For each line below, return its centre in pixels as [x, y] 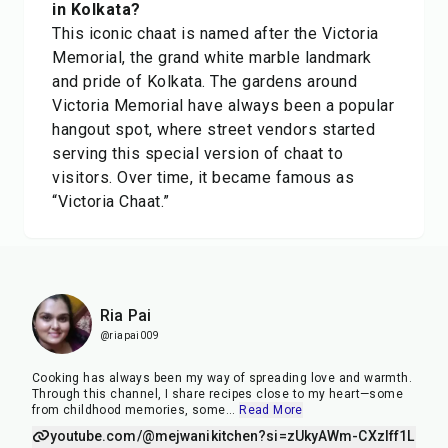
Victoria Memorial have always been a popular [223, 105]
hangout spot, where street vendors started [213, 129]
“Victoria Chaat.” [111, 201]
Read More [271, 410]
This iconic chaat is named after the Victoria [215, 33]
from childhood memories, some [129, 410]
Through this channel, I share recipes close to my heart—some [217, 394]
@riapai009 [129, 335]
